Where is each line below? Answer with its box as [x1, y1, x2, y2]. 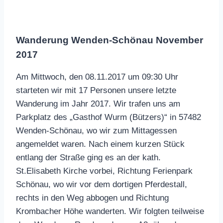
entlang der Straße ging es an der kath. [16, 152, 161, 162]
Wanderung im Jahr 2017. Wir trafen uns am [16, 99, 180, 109]
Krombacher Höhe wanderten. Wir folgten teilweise [16, 206, 204, 216]
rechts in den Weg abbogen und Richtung [16, 193, 169, 203]
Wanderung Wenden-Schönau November [16, 34, 203, 45]
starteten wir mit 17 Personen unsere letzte [16, 85, 176, 95]
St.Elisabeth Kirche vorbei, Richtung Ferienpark [16, 166, 193, 176]
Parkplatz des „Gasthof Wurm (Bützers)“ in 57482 [16, 112, 201, 122]
